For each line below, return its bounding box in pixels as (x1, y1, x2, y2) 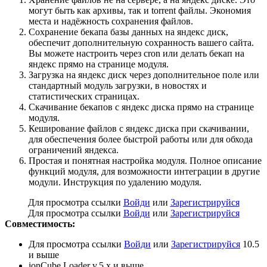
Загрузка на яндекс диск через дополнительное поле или (29, 70, 259, 80)
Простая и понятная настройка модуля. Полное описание (29, 156, 262, 166)
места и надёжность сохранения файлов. (29, 16, 193, 27)
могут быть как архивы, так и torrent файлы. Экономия (29, 5, 251, 16)
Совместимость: (5, 219, 75, 229)
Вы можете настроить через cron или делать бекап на (29, 48, 244, 59)
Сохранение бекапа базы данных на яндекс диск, (29, 27, 228, 38)
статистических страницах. (29, 91, 139, 102)
